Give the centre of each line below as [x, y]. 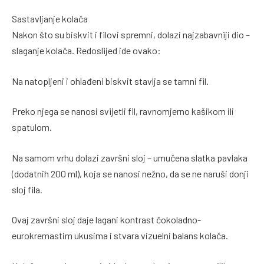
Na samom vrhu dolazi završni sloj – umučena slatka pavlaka [130, 157]
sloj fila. [27, 189]
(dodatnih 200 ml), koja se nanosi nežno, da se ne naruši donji [130, 173]
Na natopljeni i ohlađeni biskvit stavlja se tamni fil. [110, 81]
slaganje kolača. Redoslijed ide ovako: [86, 51]
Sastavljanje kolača [50, 19]
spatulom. [32, 127]
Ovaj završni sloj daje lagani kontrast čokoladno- [106, 220]
